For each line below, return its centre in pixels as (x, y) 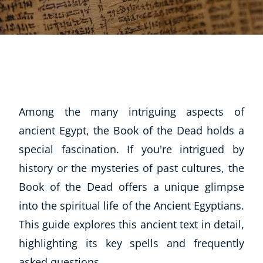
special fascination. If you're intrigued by (131, 149)
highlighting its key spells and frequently (131, 243)
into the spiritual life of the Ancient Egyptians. (131, 205)
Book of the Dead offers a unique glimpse (131, 187)
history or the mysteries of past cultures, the (131, 168)
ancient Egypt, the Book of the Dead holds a (131, 130)
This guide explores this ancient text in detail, (131, 224)
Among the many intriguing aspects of (131, 112)
